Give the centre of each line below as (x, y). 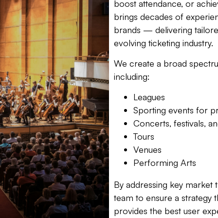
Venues (147, 150)
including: (132, 77)
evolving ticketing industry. (163, 43)
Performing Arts (165, 163)
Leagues (149, 97)
